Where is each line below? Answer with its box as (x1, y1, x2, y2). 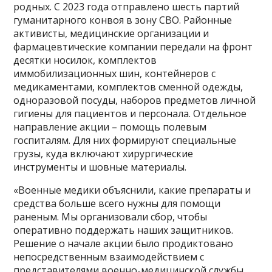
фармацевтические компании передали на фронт (13, 40, 253, 54)
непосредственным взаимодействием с (13, 250, 205, 264)
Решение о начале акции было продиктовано (13, 237, 234, 251)
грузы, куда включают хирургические (13, 147, 194, 161)
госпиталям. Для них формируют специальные (13, 134, 237, 148)
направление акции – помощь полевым (13, 120, 207, 134)
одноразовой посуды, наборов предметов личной (13, 93, 256, 107)
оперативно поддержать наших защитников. (13, 223, 234, 237)
